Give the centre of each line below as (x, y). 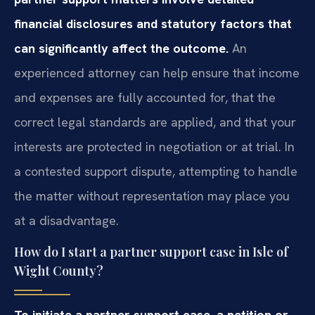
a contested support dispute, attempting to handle (156, 171)
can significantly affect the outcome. (121, 48)
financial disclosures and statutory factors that (153, 23)
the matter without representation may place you (152, 195)
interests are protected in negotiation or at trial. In (154, 146)
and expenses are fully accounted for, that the (145, 97)
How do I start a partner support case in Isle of (151, 251)
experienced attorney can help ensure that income (157, 72)
